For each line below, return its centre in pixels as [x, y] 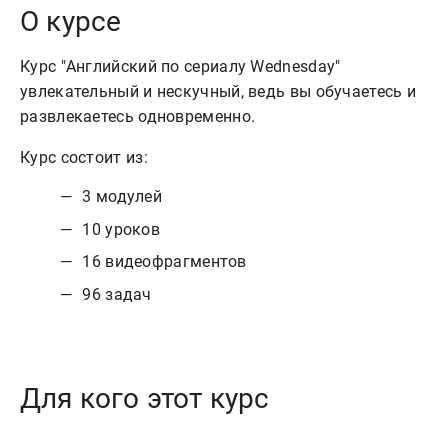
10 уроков [121, 229]
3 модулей [122, 196]
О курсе [71, 21]
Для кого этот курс [145, 399]
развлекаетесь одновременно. [140, 116]
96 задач [117, 295]
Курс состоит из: [84, 157]
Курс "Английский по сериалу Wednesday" [180, 66]
